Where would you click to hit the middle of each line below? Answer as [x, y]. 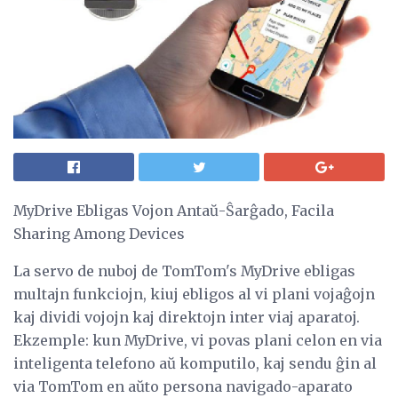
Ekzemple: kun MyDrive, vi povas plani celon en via [198, 340]
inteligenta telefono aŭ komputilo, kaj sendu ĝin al [195, 363]
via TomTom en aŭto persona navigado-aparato [183, 386]
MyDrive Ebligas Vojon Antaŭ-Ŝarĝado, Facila [174, 210]
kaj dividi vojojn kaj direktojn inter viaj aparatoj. [187, 317]
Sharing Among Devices [99, 233]
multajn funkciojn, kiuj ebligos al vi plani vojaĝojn [194, 294]
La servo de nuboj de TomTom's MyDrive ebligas [184, 271]
